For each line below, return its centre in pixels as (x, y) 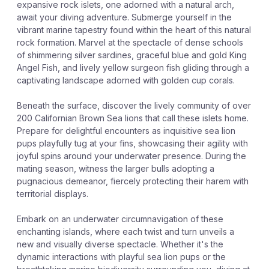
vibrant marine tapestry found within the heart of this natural (134, 30)
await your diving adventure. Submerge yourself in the (124, 17)
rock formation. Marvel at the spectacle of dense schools (130, 42)
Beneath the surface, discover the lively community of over (134, 105)
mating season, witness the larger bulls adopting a (116, 168)
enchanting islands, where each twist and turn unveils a (125, 231)
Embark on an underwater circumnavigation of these (120, 219)
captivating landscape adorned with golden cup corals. (126, 80)
